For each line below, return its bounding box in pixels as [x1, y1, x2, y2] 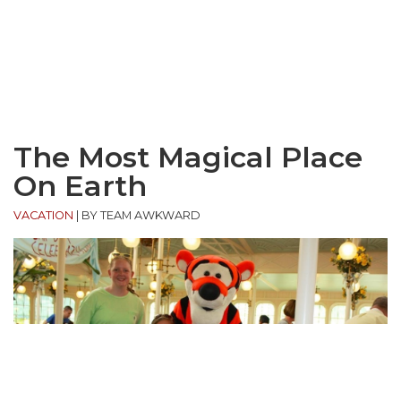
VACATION [13, 209, 73, 223]
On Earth [13, 168, 147, 204]
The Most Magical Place [13, 140, 363, 175]
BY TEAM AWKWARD [81, 209, 200, 223]
